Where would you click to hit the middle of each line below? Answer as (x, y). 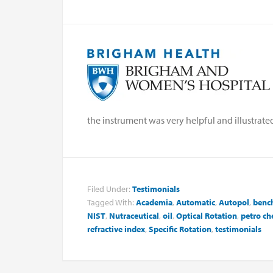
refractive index (116, 229)
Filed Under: (110, 189)
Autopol (234, 202)
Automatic (196, 202)
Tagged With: (112, 202)
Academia (154, 202)
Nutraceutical (134, 215)
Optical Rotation (207, 215)
